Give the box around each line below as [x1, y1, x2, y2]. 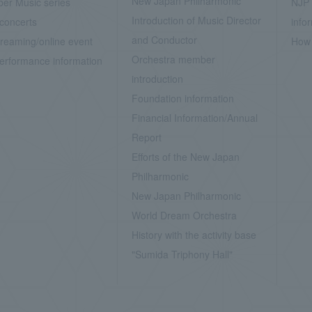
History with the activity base [131, 228, 256, 242]
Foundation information [131, 91, 234, 105]
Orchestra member [131, 52, 215, 66]
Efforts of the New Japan [131, 150, 240, 164]
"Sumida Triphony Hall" [131, 247, 233, 261]
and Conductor [131, 33, 197, 47]
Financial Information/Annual [131, 111, 258, 125]
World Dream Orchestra [131, 208, 237, 222]
